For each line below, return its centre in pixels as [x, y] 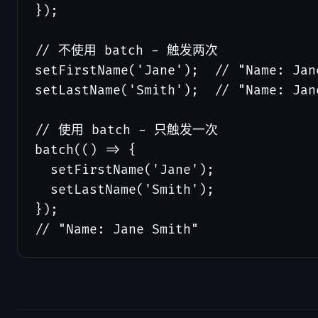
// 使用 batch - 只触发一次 [126, 130]
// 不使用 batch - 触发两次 [126, 51]
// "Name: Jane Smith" [117, 230]
